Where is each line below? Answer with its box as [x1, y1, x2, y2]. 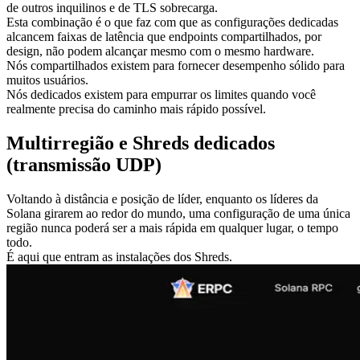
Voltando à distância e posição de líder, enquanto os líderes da [6, 191, 318, 206]
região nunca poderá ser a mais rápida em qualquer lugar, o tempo [6, 220, 338, 235]
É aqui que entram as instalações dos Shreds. [6, 249, 232, 264]
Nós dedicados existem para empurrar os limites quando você [6, 87, 316, 101]
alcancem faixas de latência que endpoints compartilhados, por [6, 29, 321, 43]
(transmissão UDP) [6, 153, 162, 175]
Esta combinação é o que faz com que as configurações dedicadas [6, 14, 338, 29]
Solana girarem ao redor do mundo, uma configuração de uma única [6, 206, 350, 220]
